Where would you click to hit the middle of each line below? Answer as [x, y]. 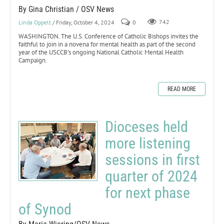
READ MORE [182, 89]
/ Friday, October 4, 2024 [83, 22]
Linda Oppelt [35, 22]
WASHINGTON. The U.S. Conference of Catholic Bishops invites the [108, 36]
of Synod [45, 209]
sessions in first [152, 159]
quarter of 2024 [151, 176]
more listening [148, 143]
